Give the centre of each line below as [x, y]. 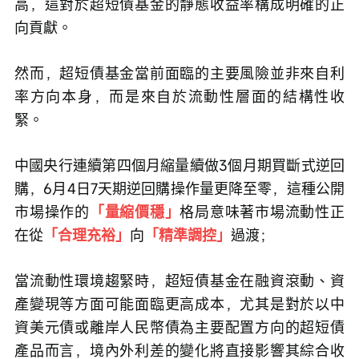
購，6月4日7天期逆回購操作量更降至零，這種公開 [179, 189]
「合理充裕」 [87, 235]
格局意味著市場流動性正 [262, 212]
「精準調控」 [188, 235]
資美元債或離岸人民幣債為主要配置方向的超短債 [179, 327]
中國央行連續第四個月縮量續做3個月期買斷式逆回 [179, 165]
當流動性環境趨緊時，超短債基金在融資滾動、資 [179, 281]
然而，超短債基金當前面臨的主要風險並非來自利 [179, 73]
